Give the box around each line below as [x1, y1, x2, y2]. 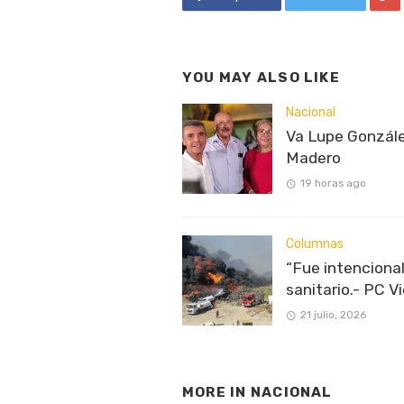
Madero [286, 149, 341, 168]
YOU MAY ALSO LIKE [182, 69, 340, 87]
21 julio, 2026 [299, 308, 366, 322]
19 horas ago [299, 177, 366, 190]
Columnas [286, 235, 344, 252]
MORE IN [182, 383, 251, 400]
